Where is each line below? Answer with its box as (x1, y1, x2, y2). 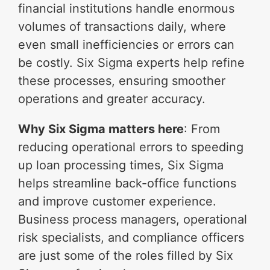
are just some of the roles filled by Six (18, 248, 234, 263)
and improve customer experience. (18, 193, 217, 209)
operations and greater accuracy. (18, 91, 206, 106)
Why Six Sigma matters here (18, 121, 184, 136)
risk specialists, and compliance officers (18, 230, 245, 245)
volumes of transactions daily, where (18, 19, 227, 34)
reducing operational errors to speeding (18, 139, 244, 154)
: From (184, 121, 221, 136)
